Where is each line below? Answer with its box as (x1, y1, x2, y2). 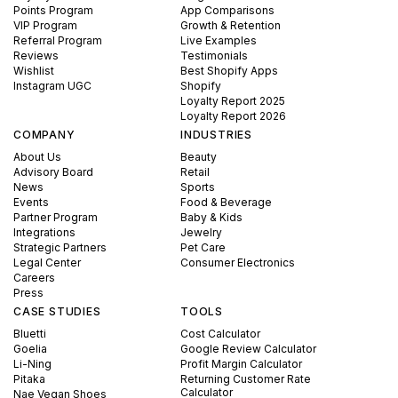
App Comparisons (180, 4, 275, 17)
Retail (180, 165, 211, 179)
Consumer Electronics (180, 256, 296, 269)
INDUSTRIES (180, 128, 253, 141)
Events (13, 195, 49, 209)
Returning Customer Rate (180, 372, 312, 386)
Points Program (13, 4, 93, 17)
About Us (13, 150, 61, 163)
